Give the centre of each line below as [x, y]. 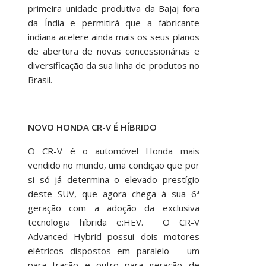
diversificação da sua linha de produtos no [113, 65]
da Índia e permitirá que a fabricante [113, 22]
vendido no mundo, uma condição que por [113, 165]
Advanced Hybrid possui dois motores [113, 236]
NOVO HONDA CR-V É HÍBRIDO [92, 127]
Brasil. [40, 79]
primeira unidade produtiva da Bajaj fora [113, 8]
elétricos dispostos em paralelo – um [113, 250]
